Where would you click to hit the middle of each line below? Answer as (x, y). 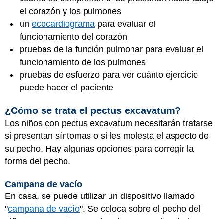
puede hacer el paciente (68, 87)
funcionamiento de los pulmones (83, 62)
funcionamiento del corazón (73, 36)
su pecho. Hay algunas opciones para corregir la (99, 149)
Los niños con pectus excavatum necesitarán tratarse (109, 123)
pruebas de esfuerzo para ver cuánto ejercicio (109, 75)
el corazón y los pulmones (70, 11)
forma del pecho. (38, 161)
